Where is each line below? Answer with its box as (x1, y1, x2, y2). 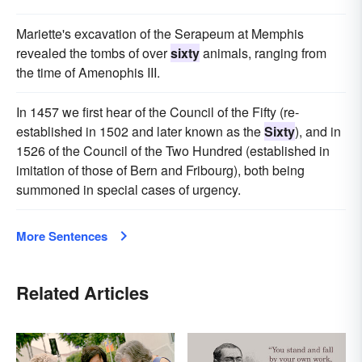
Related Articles (16, 280, 149, 306)
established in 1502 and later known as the (16, 122, 264, 141)
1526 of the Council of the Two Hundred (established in (16, 141, 330, 161)
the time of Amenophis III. (16, 63, 160, 82)
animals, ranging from (200, 44, 326, 63)
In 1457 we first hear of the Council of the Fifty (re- (16, 103, 299, 122)
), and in (295, 122, 341, 141)
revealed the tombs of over (16, 44, 170, 63)
